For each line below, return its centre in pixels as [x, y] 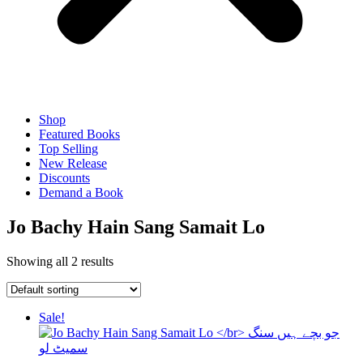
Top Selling [68, 148]
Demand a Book [81, 192]
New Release [73, 163]
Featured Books [79, 134]
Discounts [64, 177]
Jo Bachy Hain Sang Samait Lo [136, 226]
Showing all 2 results [60, 261]
